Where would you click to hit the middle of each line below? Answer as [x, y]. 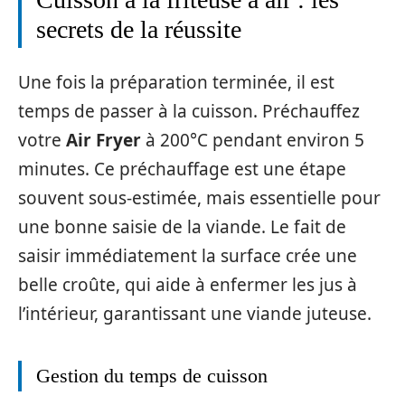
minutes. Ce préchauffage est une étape [182, 169]
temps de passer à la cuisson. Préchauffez [189, 111]
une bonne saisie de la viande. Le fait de [182, 227]
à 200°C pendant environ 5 [253, 140]
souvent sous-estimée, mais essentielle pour [199, 198]
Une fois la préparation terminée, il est [176, 82]
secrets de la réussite [139, 29]
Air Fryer [104, 140]
